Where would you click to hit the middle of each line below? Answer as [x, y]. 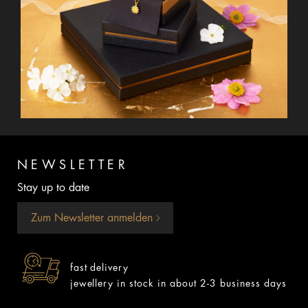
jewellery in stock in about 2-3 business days [178, 283]
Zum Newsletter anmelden [93, 218]
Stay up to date [53, 187]
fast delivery [99, 267]
